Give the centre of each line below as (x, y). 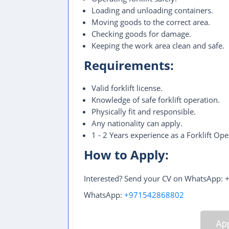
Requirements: (129, 65)
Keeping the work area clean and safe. (158, 45)
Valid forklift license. (127, 88)
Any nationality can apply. (137, 123)
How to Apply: (126, 155)
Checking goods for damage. (141, 34)
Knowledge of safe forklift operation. (156, 100)
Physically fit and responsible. (144, 111)
